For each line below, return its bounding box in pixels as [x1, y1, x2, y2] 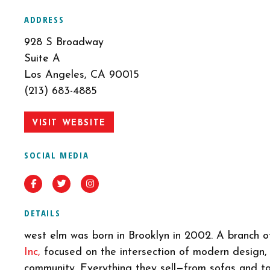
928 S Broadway [24, 37, 104, 48]
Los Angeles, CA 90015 [24, 69, 139, 81]
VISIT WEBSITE [32, 119, 106, 128]
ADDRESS [24, 13, 64, 25]
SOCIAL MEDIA [24, 149, 89, 161]
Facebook [35, 180, 74, 189]
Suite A [24, 53, 60, 64]
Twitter [65, 180, 93, 189]
